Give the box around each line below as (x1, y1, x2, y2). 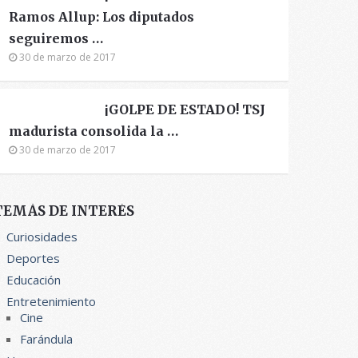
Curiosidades (6, 229, 78, 245)
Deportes (6, 250, 61, 266)
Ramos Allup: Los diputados (9, 9, 195, 25)
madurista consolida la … (9, 123, 179, 139)
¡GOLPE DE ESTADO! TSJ (105, 101, 266, 117)
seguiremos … (9, 30, 104, 46)
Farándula (20, 331, 74, 347)
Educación (6, 272, 62, 288)
